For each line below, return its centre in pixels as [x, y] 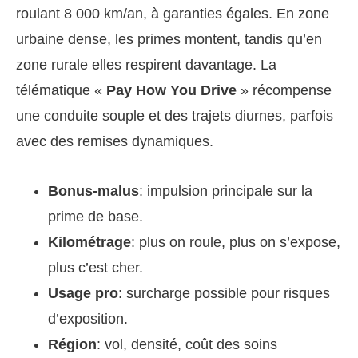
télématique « [61, 91]
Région [72, 345]
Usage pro [83, 294]
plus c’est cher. [95, 268]
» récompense [284, 91]
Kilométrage [89, 243]
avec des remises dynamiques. [115, 142]
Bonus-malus [93, 191]
